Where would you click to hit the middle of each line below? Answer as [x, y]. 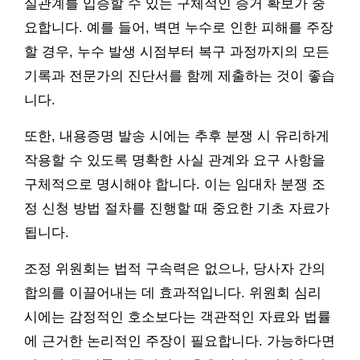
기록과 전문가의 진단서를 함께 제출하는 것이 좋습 [180, 76]
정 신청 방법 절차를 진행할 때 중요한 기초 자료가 [177, 208]
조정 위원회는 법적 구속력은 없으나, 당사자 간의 [175, 268]
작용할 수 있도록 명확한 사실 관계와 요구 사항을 [175, 160]
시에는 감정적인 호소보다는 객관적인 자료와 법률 [178, 317]
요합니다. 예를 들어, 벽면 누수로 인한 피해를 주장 [179, 27]
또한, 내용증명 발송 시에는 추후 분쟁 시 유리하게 [177, 136]
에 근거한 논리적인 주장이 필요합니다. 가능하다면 [180, 341]
